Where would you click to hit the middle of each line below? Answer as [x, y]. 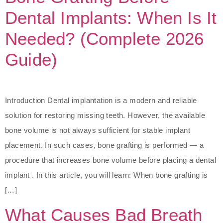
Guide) [31, 59]
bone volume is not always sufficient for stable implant [98, 130]
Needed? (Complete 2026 [105, 38]
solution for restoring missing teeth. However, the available [105, 115]
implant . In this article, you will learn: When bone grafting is [107, 175]
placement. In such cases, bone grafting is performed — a [105, 145]
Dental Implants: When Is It [111, 17]
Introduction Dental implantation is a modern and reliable [101, 100]
